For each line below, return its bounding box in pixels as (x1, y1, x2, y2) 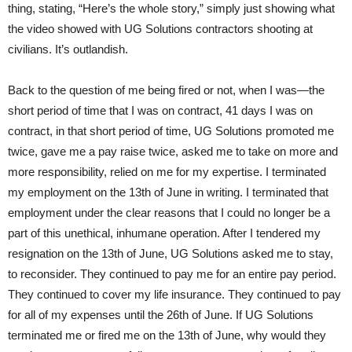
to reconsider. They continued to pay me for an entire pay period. (8, 266, 336, 280)
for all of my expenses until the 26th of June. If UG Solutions (8, 307, 313, 321)
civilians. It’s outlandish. (8, 42, 128, 56)
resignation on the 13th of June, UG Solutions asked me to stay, (8, 246, 333, 260)
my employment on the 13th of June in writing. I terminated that (8, 185, 328, 199)
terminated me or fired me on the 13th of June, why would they (8, 328, 326, 342)
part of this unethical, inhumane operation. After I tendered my (8, 225, 321, 240)
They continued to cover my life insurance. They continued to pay (8, 287, 341, 301)
